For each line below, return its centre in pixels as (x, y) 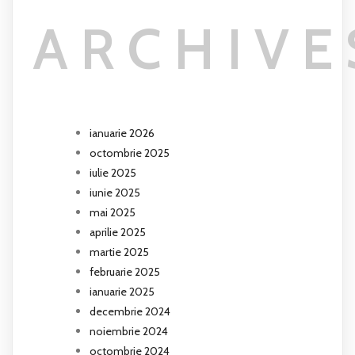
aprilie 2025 (118, 232)
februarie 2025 (125, 271)
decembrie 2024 (130, 311)
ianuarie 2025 (122, 291)
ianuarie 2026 (122, 133)
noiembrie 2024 (129, 331)
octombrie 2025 (130, 153)
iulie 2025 (113, 172)
